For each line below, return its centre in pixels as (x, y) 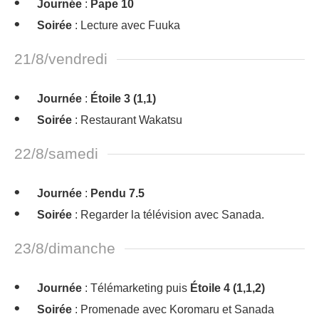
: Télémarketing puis (136, 288)
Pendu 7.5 (117, 193)
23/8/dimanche (65, 248)
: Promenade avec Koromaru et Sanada (173, 309)
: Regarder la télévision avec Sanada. (168, 215)
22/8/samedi (56, 153)
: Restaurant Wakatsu (127, 120)
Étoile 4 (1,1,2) (228, 288)
